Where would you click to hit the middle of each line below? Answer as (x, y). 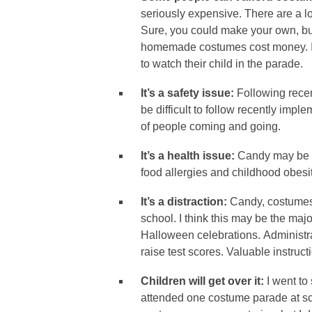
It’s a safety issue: (189, 93)
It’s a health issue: (189, 156)
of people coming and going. (211, 126)
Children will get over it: (204, 281)
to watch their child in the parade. (222, 64)
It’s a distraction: (185, 202)
